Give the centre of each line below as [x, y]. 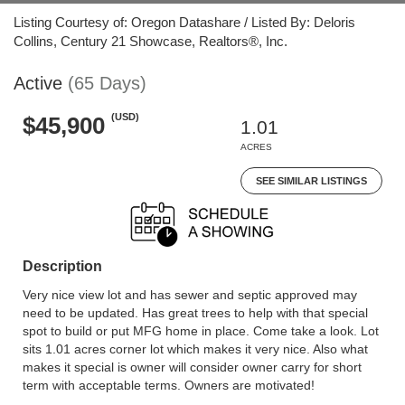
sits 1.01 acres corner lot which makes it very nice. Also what [195, 349]
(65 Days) [107, 83]
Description [62, 266]
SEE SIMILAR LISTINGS [311, 181]
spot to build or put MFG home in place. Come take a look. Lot [201, 331]
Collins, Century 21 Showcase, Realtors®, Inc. [151, 41]
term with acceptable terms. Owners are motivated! [169, 385]
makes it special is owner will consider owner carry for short [192, 367]
